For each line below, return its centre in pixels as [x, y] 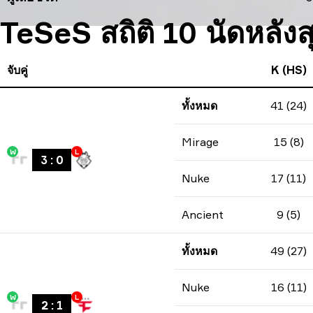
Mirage [200, 142]
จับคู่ [17, 70]
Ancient [203, 214]
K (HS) [289, 70]
